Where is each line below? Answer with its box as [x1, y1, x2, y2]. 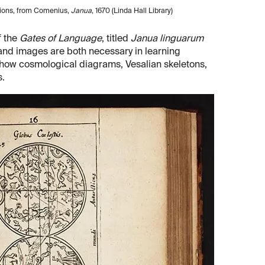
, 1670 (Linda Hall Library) [92, 8, 173, 15]
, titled [102, 34, 131, 44]
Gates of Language [20, 34, 102, 44]
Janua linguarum [131, 34, 203, 44]
